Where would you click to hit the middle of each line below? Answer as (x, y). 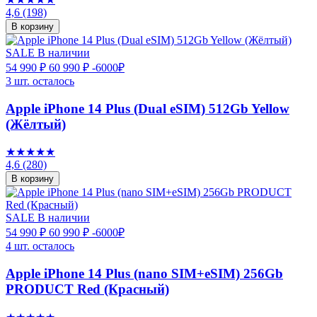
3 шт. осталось (40, 81)
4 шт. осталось (40, 246)
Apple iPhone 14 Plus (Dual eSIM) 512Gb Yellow (148, 108)
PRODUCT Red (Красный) (87, 289)
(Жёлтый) (36, 124)
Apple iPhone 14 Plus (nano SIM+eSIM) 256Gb (144, 274)
